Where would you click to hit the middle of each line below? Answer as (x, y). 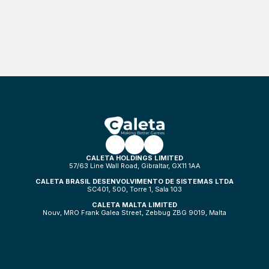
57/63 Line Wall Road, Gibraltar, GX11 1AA (134, 165)
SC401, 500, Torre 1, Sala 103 (134, 189)
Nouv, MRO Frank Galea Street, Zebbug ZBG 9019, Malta (134, 212)
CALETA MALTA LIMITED (134, 204)
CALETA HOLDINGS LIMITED (134, 158)
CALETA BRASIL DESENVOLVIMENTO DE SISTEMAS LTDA (134, 181)
